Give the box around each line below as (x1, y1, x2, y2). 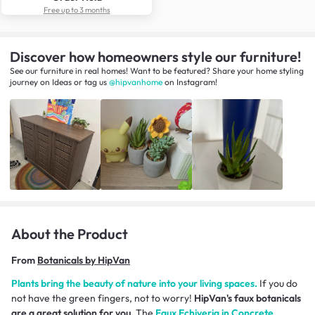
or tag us (72, 76, 107, 87)
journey (10, 76, 38, 87)
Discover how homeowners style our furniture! (10, 47, 301, 65)
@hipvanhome (109, 76, 162, 87)
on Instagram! (165, 76, 217, 87)
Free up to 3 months (43, 4, 110, 15)
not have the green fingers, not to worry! (11, 292, 194, 305)
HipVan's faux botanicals (194, 292, 301, 305)
